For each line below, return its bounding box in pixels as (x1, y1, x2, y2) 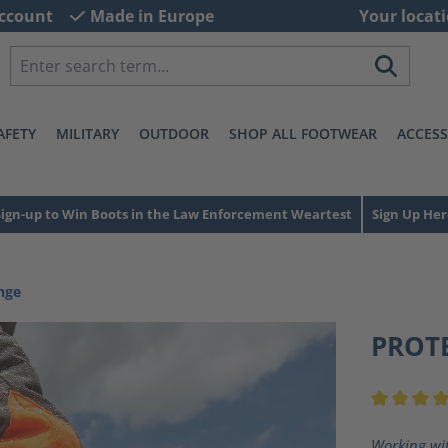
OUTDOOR (138, 124, 209, 143)
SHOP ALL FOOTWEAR (228, 124, 377, 143)
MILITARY (55, 124, 119, 143)
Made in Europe (89, 5, 214, 27)
